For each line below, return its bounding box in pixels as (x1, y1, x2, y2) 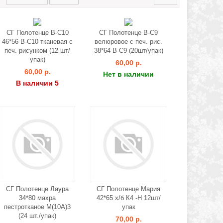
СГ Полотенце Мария (97, 185, 160, 193)
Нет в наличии (103, 70, 154, 78)
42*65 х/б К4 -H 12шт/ (96, 194, 161, 202)
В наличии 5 (16, 79, 59, 87)
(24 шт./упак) (18, 212, 56, 220)
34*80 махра (19, 194, 56, 202)
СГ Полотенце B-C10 (6, 29, 69, 36)
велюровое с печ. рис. (95, 38, 162, 45)
